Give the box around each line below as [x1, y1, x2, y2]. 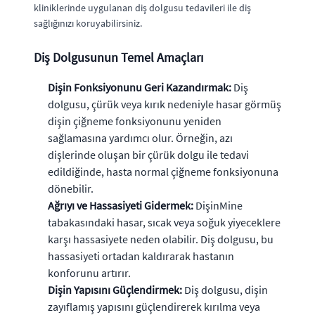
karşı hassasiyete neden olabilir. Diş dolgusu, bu [48, 232, 274, 246]
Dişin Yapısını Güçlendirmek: [48, 283, 182, 297]
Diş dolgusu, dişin [182, 283, 268, 297]
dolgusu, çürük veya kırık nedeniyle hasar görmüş [48, 97, 281, 111]
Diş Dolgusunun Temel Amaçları [34, 49, 203, 65]
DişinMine [193, 198, 243, 212]
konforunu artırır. [48, 266, 131, 280]
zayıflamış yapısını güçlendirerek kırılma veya [48, 300, 260, 314]
